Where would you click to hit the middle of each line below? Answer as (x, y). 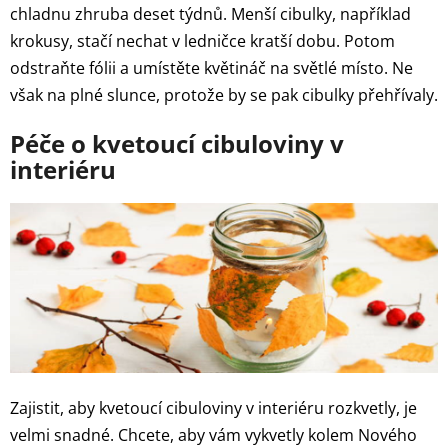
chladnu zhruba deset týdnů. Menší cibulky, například (210, 13)
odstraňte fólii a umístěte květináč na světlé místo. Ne (211, 67)
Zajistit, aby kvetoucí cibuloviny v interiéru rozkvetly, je (213, 408)
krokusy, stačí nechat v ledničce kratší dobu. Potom (202, 40)
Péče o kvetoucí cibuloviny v (177, 143)
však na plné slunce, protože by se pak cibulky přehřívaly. (224, 94)
